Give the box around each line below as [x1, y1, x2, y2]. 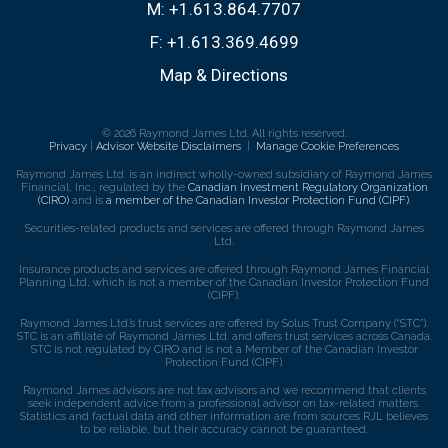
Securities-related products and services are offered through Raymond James [24, 222, 424, 236]
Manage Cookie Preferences [256, 140, 399, 154]
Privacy [49, 140, 87, 154]
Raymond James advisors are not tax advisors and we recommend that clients [22, 384, 426, 398]
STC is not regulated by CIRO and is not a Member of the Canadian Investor [30, 343, 418, 357]
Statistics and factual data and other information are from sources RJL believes [20, 410, 428, 424]
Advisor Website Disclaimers [96, 140, 241, 154]
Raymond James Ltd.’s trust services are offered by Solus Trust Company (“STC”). [20, 317, 428, 331]
